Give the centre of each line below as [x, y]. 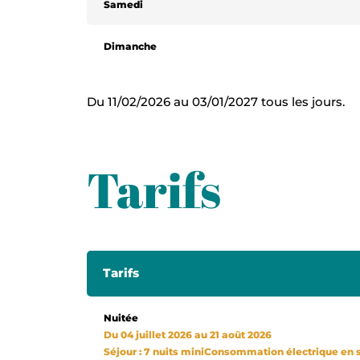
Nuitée [121, 317]
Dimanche [130, 46]
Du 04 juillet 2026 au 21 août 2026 [187, 334]
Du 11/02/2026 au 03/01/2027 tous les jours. [215, 101]
